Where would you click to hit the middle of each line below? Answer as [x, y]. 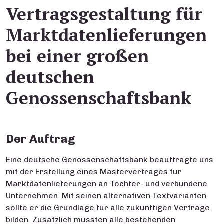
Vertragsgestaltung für [104, 14]
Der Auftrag [41, 139]
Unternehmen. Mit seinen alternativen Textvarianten [106, 196]
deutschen [50, 77]
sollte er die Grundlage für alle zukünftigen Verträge [108, 208]
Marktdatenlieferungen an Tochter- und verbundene [107, 184]
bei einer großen [77, 56]
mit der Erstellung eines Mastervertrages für [94, 172]
